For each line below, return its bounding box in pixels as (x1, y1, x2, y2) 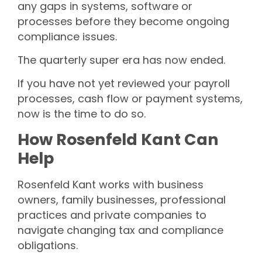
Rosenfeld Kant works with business (18, 177, 204, 192)
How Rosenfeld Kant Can (18, 128, 219, 150)
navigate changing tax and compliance (18, 222, 223, 237)
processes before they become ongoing (18, 13, 229, 29)
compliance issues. (18, 29, 117, 44)
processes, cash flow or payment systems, (18, 91, 243, 106)
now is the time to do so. (18, 106, 146, 122)
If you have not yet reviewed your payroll (18, 76, 230, 91)
